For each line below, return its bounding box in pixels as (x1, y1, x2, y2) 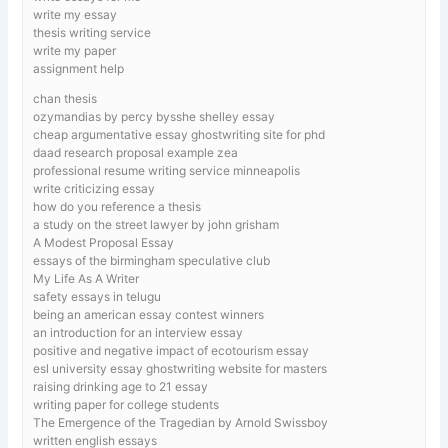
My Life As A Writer (33, 270, 140, 286)
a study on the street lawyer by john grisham (33, 216, 280, 232)
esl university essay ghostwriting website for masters (33, 360, 328, 376)
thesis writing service (33, 24, 152, 40)
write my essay (33, 6, 118, 22)
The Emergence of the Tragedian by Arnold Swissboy (33, 414, 329, 430)
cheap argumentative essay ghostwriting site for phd (33, 126, 326, 142)
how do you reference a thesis (33, 198, 202, 214)
